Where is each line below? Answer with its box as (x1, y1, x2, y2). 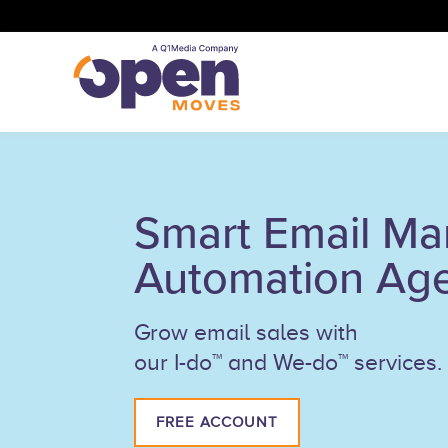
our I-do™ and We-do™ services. (134, 350, 442, 376)
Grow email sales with (134, 320, 358, 346)
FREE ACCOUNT (156, 414, 278, 431)
